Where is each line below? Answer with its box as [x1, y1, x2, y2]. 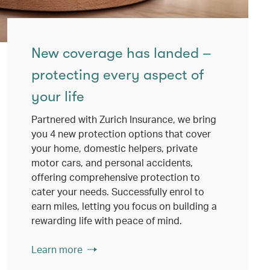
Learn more [31, 243, 83, 256]
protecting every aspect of [31, 66, 204, 83]
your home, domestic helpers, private [31, 142, 198, 154]
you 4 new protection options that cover [31, 127, 211, 140]
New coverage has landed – [31, 45, 212, 61]
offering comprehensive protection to [31, 171, 200, 183]
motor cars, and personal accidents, [31, 156, 193, 169]
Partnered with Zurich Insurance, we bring [31, 113, 216, 125]
